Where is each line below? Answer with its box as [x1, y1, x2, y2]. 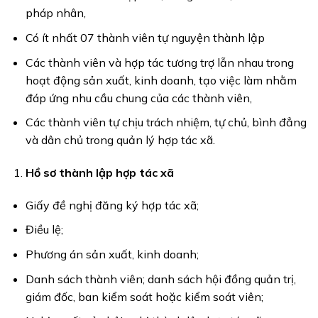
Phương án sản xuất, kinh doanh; [25, 246, 199, 261]
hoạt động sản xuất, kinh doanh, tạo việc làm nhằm [25, 72, 297, 87]
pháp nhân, [25, 6, 86, 21]
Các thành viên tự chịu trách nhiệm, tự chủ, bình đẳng [25, 115, 307, 130]
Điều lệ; [25, 222, 63, 237]
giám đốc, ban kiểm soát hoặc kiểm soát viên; [25, 289, 263, 304]
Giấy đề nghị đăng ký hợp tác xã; [25, 197, 199, 212]
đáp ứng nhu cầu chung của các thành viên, [25, 90, 252, 105]
